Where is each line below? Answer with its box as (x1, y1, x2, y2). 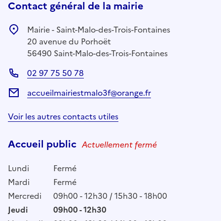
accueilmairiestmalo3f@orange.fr (27, 86, 151, 99)
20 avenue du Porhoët (27, 35, 111, 47)
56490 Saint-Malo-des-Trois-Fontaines (27, 47, 168, 59)
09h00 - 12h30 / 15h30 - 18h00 (53, 189, 167, 202)
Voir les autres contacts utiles (8, 110, 118, 122)
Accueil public (8, 136, 79, 151)
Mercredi (8, 189, 41, 202)
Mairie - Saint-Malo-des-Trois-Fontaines (27, 23, 170, 36)
